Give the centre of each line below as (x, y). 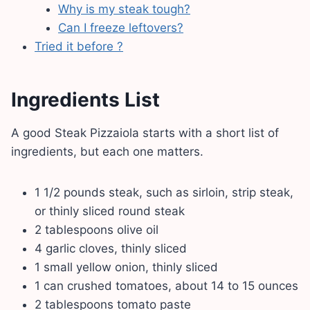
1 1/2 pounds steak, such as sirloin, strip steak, (164, 192)
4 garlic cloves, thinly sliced (111, 248)
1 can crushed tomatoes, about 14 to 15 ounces (166, 285)
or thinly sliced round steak (110, 211)
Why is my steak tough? (124, 9)
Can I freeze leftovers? (121, 27)
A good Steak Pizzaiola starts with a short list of (145, 133)
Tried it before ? (79, 46)
